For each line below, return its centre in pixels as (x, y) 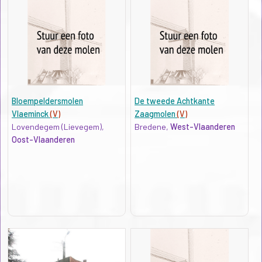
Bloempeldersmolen (47, 101)
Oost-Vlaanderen (43, 139)
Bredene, (153, 126)
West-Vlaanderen (203, 126)
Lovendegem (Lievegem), (58, 126)
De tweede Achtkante (175, 101)
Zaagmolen (156, 113)
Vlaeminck (31, 113)
